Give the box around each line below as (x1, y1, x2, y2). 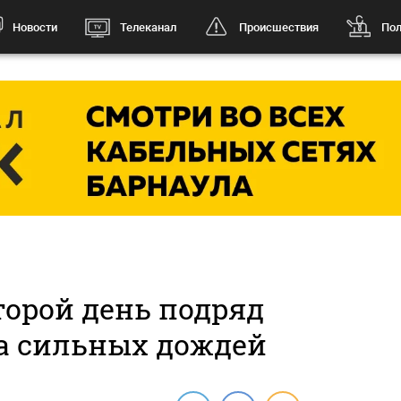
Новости (12, 20, 57, 34)
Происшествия (238, 20, 319, 34)
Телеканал (119, 20, 176, 34)
